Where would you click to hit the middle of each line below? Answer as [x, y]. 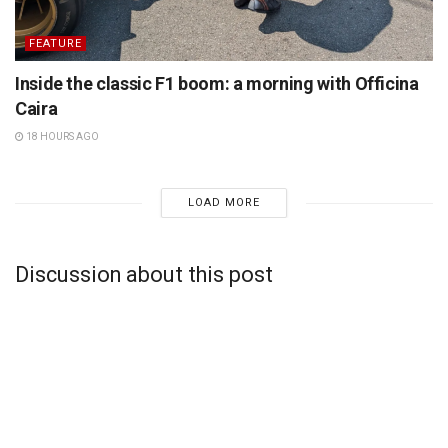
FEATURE [55, 44]
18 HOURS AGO [61, 137]
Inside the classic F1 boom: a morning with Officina [217, 84]
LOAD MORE [223, 203]
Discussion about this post [144, 275]
